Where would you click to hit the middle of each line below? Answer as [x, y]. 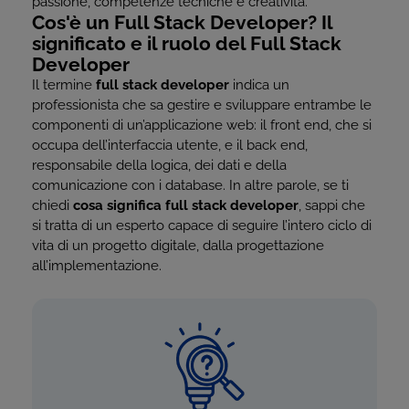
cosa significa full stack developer [186, 205]
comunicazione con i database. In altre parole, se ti [190, 185]
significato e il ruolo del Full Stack [187, 43]
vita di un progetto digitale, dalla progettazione [178, 246]
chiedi [52, 205]
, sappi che [332, 205]
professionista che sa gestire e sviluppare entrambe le [202, 105]
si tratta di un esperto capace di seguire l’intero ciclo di [202, 225]
